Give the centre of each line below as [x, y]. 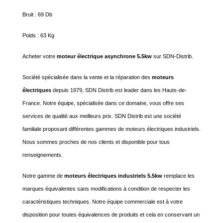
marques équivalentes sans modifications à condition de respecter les [106, 189]
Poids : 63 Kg [38, 35]
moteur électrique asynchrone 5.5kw [104, 56]
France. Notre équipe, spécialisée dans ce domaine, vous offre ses [103, 103]
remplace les [178, 176]
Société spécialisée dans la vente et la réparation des [86, 77]
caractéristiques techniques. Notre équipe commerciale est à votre [103, 202]
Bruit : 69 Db [37, 14]
